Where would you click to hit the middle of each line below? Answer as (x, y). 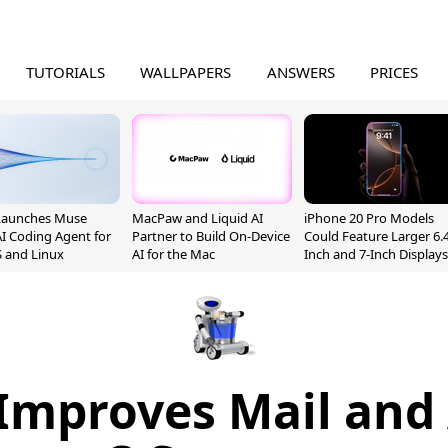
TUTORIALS (65, 72)
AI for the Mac (173, 254)
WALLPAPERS (186, 72)
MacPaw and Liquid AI (197, 218)
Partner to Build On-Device (211, 236)
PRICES (394, 72)
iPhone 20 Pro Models (369, 218)
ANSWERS (300, 72)
